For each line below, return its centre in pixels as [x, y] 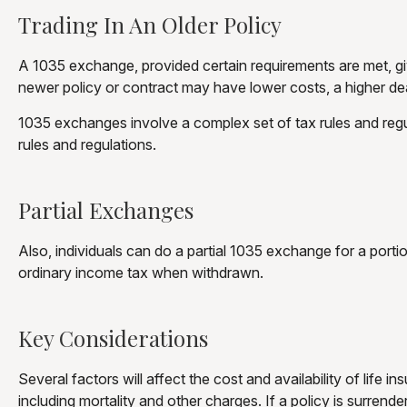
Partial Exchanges [106, 209]
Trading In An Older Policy [150, 24]
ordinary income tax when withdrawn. [141, 272]
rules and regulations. [87, 144]
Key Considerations [113, 338]
